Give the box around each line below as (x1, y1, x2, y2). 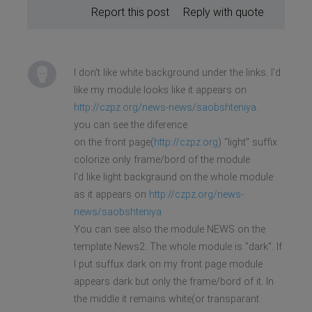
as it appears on (73, 188, 149, 201)
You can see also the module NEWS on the (73, 223, 265, 235)
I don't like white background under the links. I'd (73, 66, 281, 79)
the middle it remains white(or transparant (73, 292, 259, 305)
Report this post (91, 5, 169, 19)
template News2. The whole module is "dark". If (73, 240, 282, 253)
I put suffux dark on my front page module (73, 258, 263, 270)
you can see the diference (73, 118, 187, 131)
